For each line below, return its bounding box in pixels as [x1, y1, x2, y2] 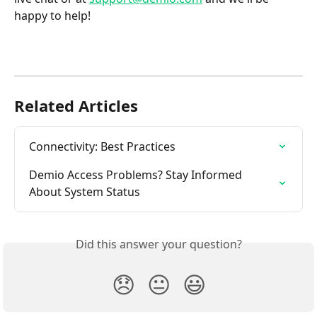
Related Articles [14, 95, 138, 117]
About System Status [29, 184, 140, 200]
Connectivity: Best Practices [29, 139, 175, 155]
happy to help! [14, 8, 91, 24]
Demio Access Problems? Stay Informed [29, 167, 245, 183]
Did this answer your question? [75, 236, 242, 253]
